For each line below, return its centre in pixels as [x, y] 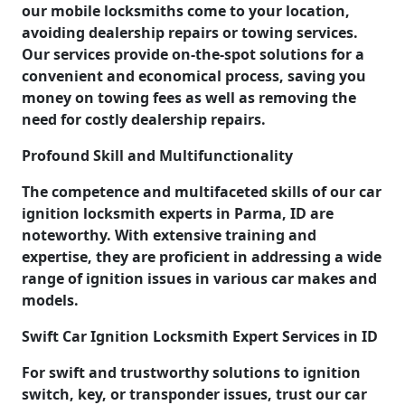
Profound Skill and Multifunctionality [157, 155]
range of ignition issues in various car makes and [199, 278]
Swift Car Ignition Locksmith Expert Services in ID [200, 336]
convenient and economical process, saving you [194, 75]
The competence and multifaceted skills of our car [202, 191]
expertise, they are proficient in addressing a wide [202, 256]
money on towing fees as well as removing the [189, 97]
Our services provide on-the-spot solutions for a [193, 54]
